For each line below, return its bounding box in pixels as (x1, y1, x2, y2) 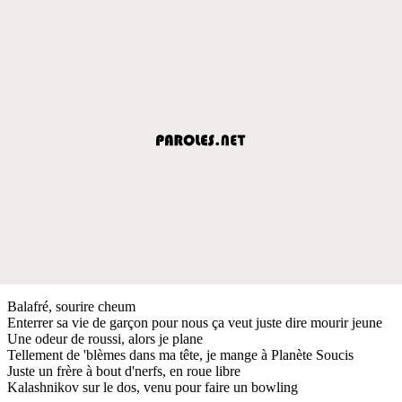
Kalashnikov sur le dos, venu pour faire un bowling (7, 379, 298, 395)
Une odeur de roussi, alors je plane (7, 330, 203, 346)
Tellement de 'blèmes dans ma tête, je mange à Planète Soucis (7, 346, 354, 363)
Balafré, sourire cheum (7, 298, 135, 314)
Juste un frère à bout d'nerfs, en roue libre (7, 363, 240, 379)
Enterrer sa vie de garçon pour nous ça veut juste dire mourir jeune (7, 314, 382, 330)
